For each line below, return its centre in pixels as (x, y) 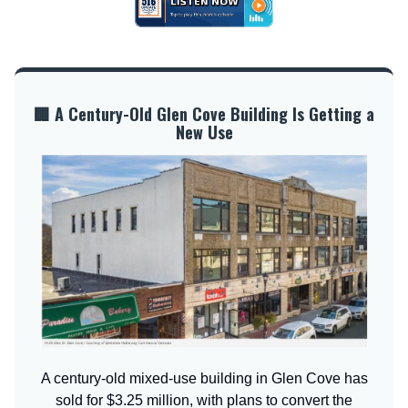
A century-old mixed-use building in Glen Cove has (204, 378)
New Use (204, 132)
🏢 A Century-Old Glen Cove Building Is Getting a (204, 114)
